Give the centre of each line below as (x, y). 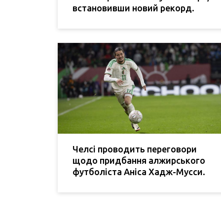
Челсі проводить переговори (135, 149)
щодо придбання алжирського (139, 160)
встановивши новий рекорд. (133, 8)
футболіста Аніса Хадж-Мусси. (139, 171)
